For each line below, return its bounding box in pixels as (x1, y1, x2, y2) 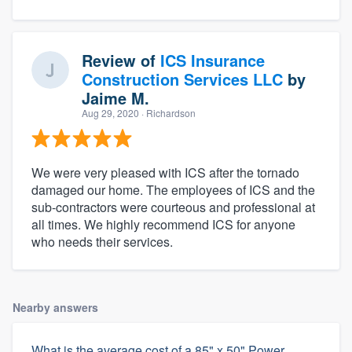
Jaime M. (82, 86, 149, 110)
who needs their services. (31, 233, 173, 251)
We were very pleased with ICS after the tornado (31, 163, 299, 182)
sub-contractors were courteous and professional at (31, 198, 315, 217)
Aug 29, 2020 (82, 106, 139, 120)
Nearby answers (13, 299, 98, 316)
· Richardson (139, 106, 196, 120)
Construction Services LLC (82, 68, 283, 91)
